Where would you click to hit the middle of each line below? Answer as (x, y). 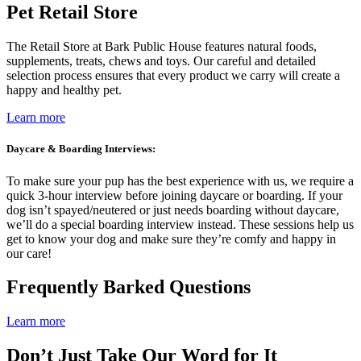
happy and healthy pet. (64, 90)
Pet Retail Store (72, 12)
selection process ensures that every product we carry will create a (173, 76)
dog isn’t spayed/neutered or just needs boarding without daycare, (173, 210)
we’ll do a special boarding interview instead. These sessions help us (180, 224)
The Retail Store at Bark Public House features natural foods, (162, 47)
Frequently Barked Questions (129, 287)
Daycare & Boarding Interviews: (81, 149)
